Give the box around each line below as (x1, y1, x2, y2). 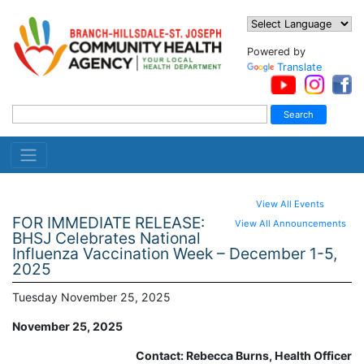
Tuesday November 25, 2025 (12, 290, 171, 305)
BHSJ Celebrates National (12, 227, 201, 248)
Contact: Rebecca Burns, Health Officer (136, 348, 352, 362)
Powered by (247, 45, 305, 58)
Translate (277, 61, 322, 73)
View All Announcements (234, 218, 346, 230)
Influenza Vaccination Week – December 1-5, (12, 243, 337, 263)
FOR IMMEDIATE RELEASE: (12, 212, 205, 232)
